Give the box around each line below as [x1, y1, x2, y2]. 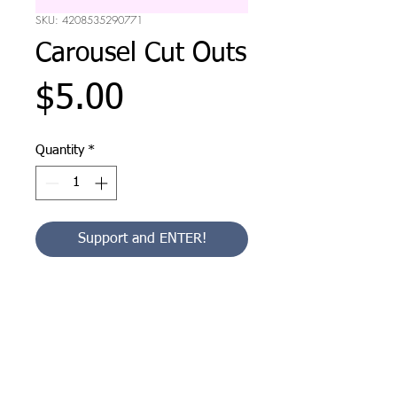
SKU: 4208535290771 [35, 12, 143, 27]
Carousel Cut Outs [35, 41, 246, 67]
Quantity [35, 144, 84, 157]
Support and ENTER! [77, 231, 206, 246]
